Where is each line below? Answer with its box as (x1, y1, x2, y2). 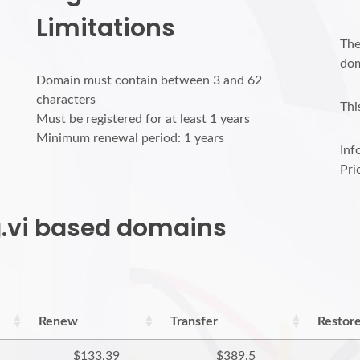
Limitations (35, 11, 175, 45)
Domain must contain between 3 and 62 (35, 74, 262, 87)
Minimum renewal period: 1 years (35, 132, 224, 145)
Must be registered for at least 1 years (35, 112, 250, 125)
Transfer (170, 315, 218, 328)
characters (35, 93, 96, 106)
